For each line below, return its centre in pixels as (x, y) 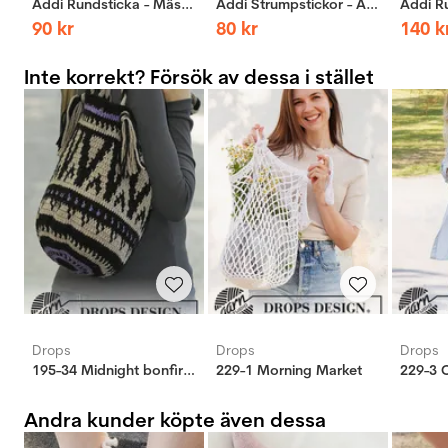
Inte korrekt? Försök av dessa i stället (199, 77)
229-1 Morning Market (289, 370)
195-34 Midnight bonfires (189, 370)
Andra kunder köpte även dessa (175, 420)
